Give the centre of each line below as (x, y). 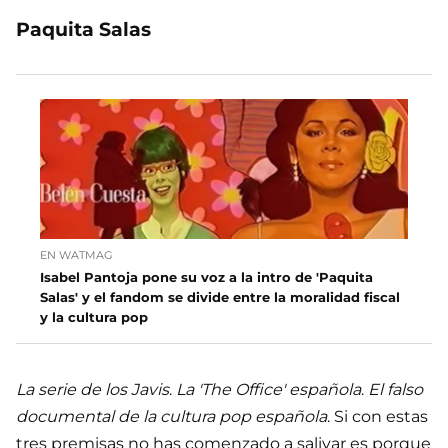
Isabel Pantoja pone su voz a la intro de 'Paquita (206, 277)
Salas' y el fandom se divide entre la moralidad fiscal (220, 297)
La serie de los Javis (92, 390)
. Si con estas (377, 417)
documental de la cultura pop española (171, 417)
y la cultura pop (94, 317)
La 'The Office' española (268, 390)
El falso (395, 390)
